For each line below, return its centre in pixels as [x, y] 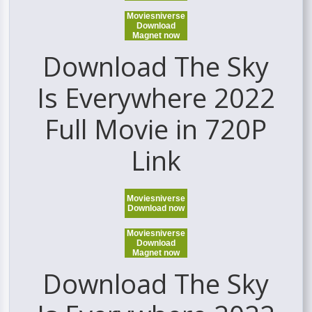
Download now [156, 209]
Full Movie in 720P [156, 129]
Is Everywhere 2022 [156, 98]
